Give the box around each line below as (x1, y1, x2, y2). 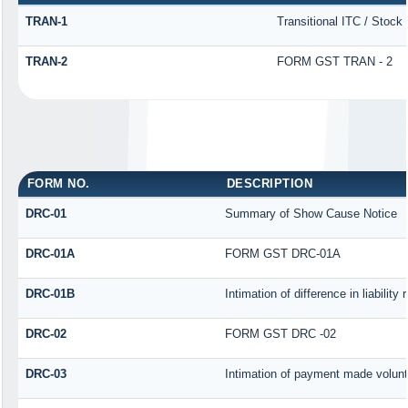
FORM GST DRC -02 (224, 326, 336, 341)
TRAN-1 (25, 14, 67, 28)
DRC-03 (25, 366, 66, 381)
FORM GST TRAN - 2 (276, 54, 393, 68)
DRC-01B (25, 286, 75, 301)
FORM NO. (26, 176, 90, 190)
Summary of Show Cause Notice (224, 206, 397, 220)
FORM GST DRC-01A (224, 246, 341, 260)
